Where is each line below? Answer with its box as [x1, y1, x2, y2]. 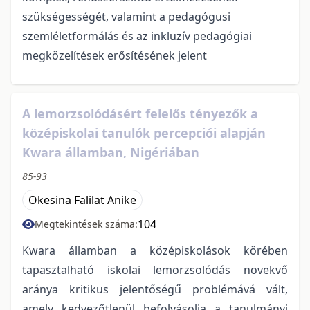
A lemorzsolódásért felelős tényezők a [22, 104, 258, 122]
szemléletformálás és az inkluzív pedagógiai [22, 28, 252, 44]
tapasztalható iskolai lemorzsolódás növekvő [22, 262, 288, 277]
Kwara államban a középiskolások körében [22, 242, 288, 258]
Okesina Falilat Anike [28, 192, 136, 208]
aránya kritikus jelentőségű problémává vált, [22, 281, 288, 297]
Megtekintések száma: [35, 217, 138, 230]
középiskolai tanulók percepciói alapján [22, 124, 266, 141]
